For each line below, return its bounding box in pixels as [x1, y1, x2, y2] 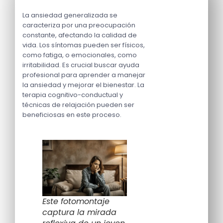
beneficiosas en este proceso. [22, 110, 121, 119]
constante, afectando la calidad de [22, 30, 137, 40]
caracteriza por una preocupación [22, 20, 135, 30]
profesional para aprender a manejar [22, 70, 145, 80]
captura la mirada [42, 206, 116, 218]
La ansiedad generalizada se [22, 10, 117, 20]
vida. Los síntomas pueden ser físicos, [22, 40, 145, 50]
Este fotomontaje [42, 195, 110, 207]
